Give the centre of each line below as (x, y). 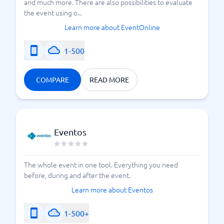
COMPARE (52, 79)
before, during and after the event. (77, 175)
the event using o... (53, 12)
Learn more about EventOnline (112, 27)
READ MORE (109, 79)
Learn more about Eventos (112, 189)
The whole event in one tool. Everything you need (101, 164)
